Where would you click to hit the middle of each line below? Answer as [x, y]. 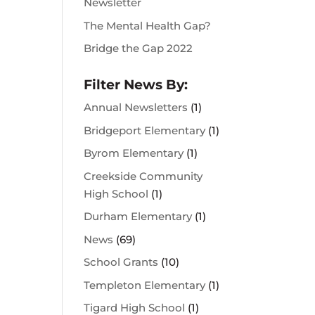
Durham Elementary [138, 217]
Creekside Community [143, 176]
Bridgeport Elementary [145, 130]
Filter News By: [136, 85]
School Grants [121, 262]
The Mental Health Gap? [148, 25]
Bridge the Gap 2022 [139, 49]
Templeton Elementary [145, 285]
